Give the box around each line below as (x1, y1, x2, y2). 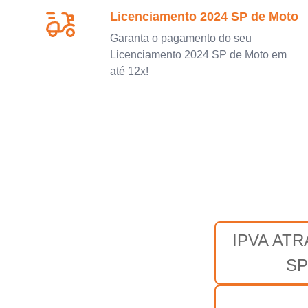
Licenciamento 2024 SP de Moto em (110, 48, 287, 60)
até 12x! (110, 65, 148, 77)
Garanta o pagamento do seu (110, 32, 252, 44)
